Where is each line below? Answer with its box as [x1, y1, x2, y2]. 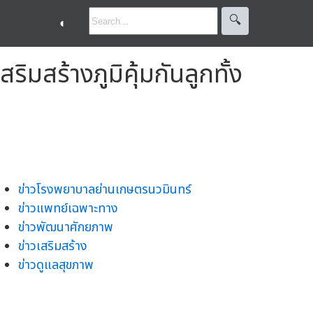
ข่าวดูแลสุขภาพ [18, 255, 94, 275]
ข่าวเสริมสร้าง [18, 236, 87, 256]
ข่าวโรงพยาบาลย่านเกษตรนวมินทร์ [18, 180, 191, 199]
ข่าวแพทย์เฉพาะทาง [18, 198, 118, 218]
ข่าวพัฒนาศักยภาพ [18, 217, 113, 237]
